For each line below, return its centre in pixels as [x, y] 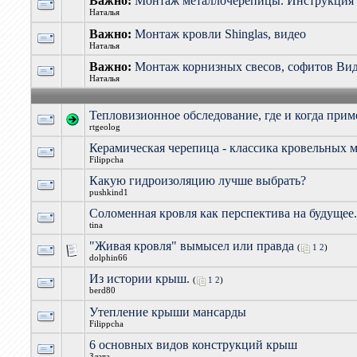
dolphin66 [109, 258]
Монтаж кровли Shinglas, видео [221, 34]
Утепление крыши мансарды [168, 312]
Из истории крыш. [140, 279]
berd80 [103, 290]
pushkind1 [109, 192]
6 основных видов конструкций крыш [194, 345]
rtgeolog [105, 127]
